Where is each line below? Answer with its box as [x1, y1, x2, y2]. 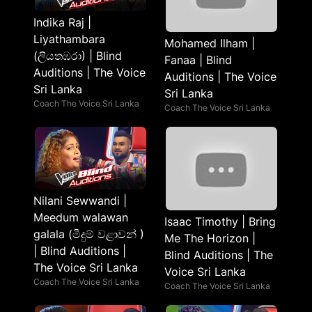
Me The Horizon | [164, 231, 256, 245]
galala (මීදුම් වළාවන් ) [33, 227, 144, 241]
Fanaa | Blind [164, 53, 232, 67]
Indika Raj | [33, 15, 91, 29]
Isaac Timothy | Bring [164, 214, 276, 228]
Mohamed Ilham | [164, 36, 255, 50]
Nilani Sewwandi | [33, 194, 127, 208]
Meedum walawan [33, 210, 128, 224]
